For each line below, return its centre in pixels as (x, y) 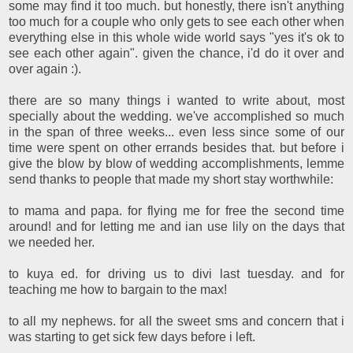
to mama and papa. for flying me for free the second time (176, 210)
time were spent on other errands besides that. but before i (176, 147)
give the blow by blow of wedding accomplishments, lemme (176, 163)
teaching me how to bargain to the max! (118, 289)
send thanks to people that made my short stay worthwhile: (171, 179)
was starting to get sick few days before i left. (132, 336)
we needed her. (52, 242)
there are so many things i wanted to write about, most (176, 100)
